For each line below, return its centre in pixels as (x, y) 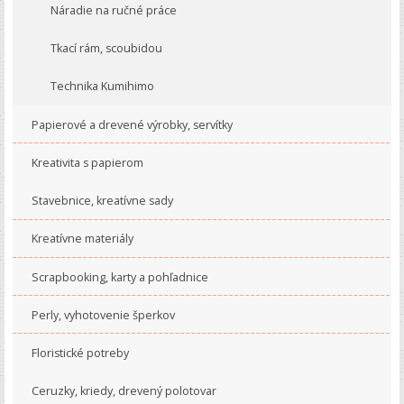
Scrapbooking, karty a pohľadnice (119, 277)
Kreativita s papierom (87, 162)
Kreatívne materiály (82, 239)
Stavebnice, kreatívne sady (102, 201)
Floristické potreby (80, 353)
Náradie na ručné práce (113, 11)
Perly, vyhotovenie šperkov (103, 315)
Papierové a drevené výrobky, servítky (132, 124)
